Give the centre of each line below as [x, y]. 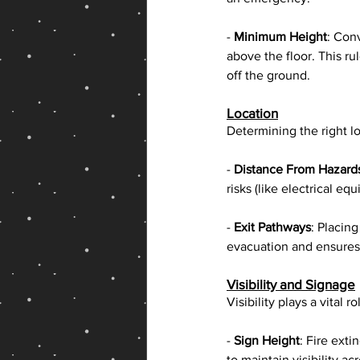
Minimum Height [280, 37]
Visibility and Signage [291, 284]
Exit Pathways [272, 227]
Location [252, 113]
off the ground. [268, 76]
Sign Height [267, 341]
